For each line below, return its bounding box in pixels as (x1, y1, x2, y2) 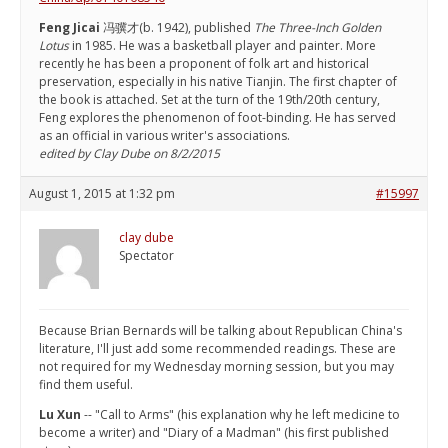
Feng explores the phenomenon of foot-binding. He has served (39, 109, 396, 127)
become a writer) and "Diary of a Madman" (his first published (39, 424, 389, 442)
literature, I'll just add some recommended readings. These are (39, 340, 396, 358)
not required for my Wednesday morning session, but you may (39, 358, 394, 376)
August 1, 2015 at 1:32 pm (29, 185, 175, 203)
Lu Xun (39, 406, 81, 424)
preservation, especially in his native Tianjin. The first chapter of (39, 73, 397, 91)
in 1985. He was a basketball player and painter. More (69, 37, 376, 55)
